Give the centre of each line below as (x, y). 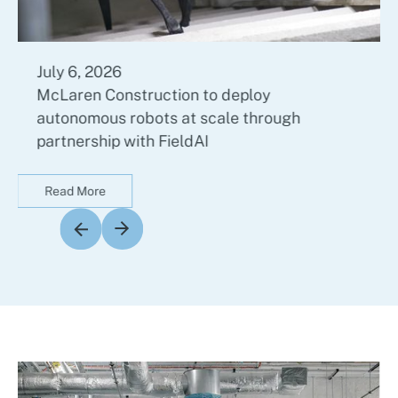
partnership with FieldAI (123, 141)
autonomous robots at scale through (169, 118)
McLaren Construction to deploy (154, 95)
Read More (76, 191)
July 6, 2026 (80, 72)
